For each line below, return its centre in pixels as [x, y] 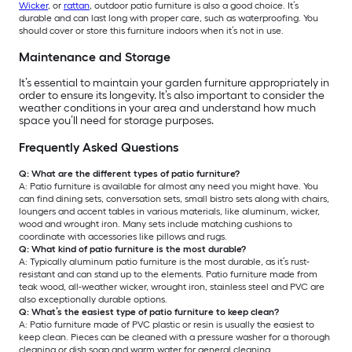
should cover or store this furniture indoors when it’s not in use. [151, 31]
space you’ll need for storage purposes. [116, 121]
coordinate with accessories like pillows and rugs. [123, 237]
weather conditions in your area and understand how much [167, 108]
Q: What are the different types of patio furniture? [129, 174]
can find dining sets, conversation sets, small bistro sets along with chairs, [174, 199]
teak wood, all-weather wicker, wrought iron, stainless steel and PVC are [172, 287]
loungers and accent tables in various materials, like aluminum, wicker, [169, 212]
